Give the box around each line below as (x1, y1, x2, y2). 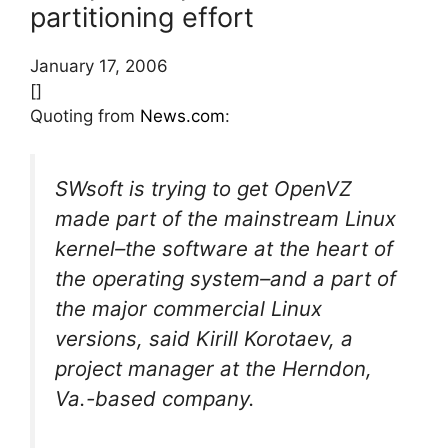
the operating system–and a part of (55, 266, 396, 292)
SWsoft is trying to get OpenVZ (55, 176, 352, 202)
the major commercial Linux (55, 296, 322, 322)
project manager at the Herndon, (55, 356, 372, 382)
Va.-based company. (55, 386, 255, 412)
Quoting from (30, 105, 140, 126)
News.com (140, 105, 225, 126)
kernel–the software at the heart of (55, 236, 393, 262)
